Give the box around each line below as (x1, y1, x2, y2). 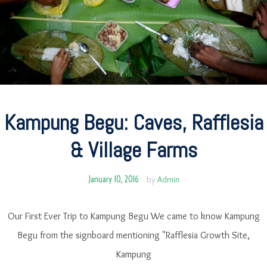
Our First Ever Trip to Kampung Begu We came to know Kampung (7, 210, 260, 222)
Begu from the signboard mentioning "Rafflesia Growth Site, (17, 229, 250, 241)
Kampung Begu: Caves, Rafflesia (4, 108, 263, 136)
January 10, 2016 (88, 173, 139, 185)
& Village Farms (70, 136, 197, 164)
